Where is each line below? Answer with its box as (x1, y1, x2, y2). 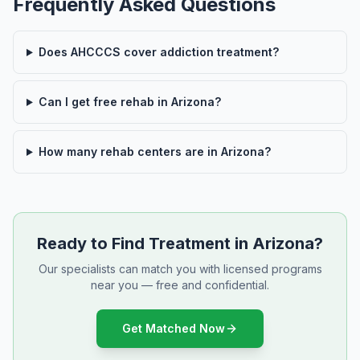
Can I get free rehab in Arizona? (38, 95, 221, 108)
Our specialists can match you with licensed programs (38, 262, 322, 276)
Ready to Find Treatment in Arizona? (37, 234, 323, 253)
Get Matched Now (122, 321, 225, 335)
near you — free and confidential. (91, 278, 269, 292)
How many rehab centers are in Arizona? (38, 145, 271, 158)
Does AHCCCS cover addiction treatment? (38, 45, 279, 59)
